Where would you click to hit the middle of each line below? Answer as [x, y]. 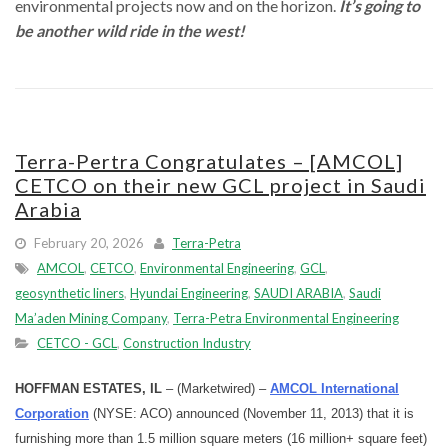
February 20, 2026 [87, 243]
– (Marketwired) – [216, 388]
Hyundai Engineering [189, 293]
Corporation [52, 413]
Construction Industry [187, 343]
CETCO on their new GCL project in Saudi [220, 185]
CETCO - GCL [77, 343]
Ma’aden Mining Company [91, 318]
